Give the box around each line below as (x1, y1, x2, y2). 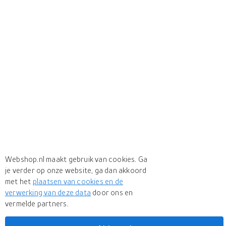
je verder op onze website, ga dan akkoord (5, 165, 147, 175)
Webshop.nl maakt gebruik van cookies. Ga (5, 154, 148, 163)
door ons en (91, 188, 133, 197)
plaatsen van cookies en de (32, 177, 124, 186)
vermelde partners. (5, 199, 69, 208)
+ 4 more (192, 200, 221, 209)
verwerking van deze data (5, 188, 91, 197)
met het (5, 177, 33, 186)
